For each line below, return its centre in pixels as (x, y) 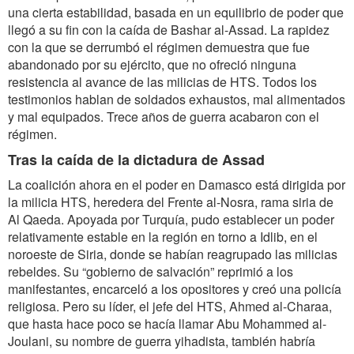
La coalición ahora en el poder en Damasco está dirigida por (177, 185)
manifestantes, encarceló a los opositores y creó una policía (175, 289)
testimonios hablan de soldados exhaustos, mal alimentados (177, 99)
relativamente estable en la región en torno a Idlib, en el (163, 237)
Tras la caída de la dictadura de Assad (136, 160)
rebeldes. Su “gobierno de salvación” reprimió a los (151, 271)
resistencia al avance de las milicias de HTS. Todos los (162, 82)
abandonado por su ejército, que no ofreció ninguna (152, 64)
